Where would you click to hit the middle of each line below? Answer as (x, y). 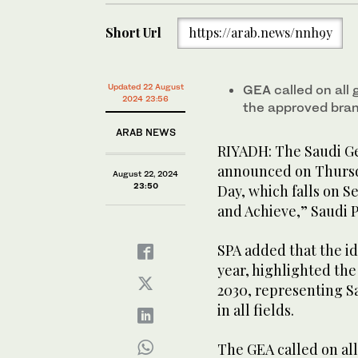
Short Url (133, 33)
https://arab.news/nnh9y (260, 33)
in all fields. (256, 310)
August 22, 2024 (145, 173)
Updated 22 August (145, 86)
